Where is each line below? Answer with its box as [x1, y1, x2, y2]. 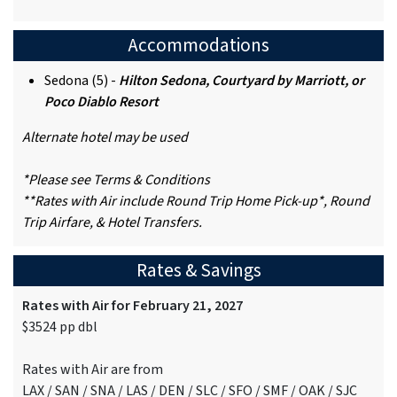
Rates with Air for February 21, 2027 [22, 296, 243, 316]
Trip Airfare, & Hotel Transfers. [22, 213, 202, 233]
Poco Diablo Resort [44, 92, 159, 113]
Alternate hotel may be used [22, 128, 188, 148]
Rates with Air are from [22, 360, 163, 380]
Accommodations [128, 32, 269, 60]
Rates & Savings [136, 257, 261, 285]
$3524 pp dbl [22, 317, 97, 338]
